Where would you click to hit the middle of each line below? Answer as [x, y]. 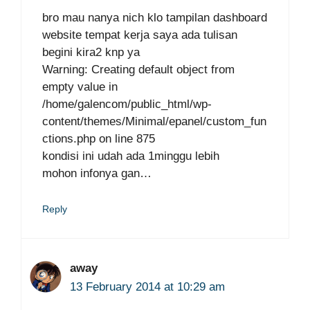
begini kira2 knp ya [91, 52]
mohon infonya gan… [97, 173]
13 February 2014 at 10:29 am [147, 286]
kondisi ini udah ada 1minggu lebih [131, 156]
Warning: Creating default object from [138, 70]
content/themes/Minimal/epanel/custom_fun [154, 121]
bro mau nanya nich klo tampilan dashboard [155, 18]
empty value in [80, 87]
